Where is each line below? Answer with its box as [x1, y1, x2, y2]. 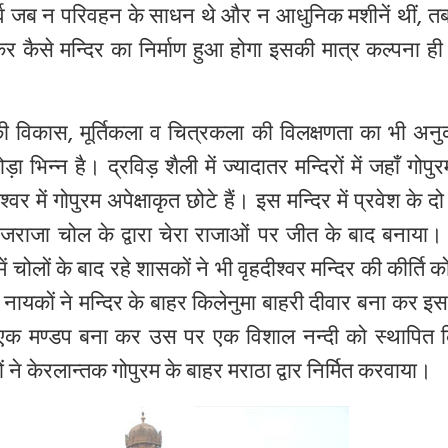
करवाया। [358, 353, 432, 395]
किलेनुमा [192, 285, 257, 327]
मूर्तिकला [80, 115, 144, 157]
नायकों [3, 285, 55, 327]
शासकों [135, 251, 191, 293]
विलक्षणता [279, 115, 353, 157]
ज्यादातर [223, 149, 289, 191]
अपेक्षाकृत [106, 183, 180, 225]
